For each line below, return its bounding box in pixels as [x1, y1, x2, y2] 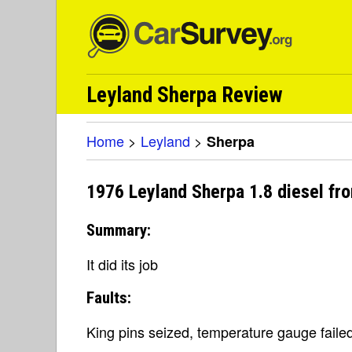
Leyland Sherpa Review [86, 82, 283, 108]
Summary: [86, 220, 151, 240]
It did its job [86, 253, 158, 274]
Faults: [86, 288, 131, 307]
